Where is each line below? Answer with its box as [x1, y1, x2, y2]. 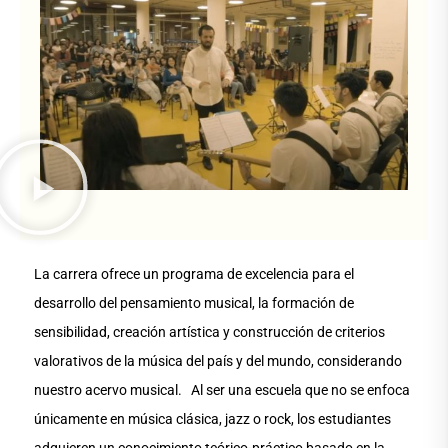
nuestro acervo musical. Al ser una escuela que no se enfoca [34, 382, 411, 399]
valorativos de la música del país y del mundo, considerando [34, 353, 403, 370]
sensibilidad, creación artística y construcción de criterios [34, 324, 386, 341]
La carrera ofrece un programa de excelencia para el [34, 266, 355, 283]
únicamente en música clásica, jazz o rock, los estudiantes [34, 411, 392, 428]
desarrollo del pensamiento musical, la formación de [34, 295, 355, 312]
